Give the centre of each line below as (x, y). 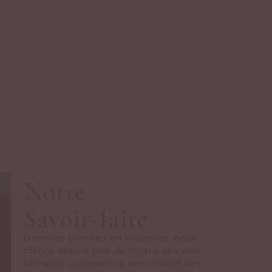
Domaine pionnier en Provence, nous (110, 238)
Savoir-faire (86, 219)
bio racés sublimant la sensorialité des (112, 264)
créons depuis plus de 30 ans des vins (112, 251)
